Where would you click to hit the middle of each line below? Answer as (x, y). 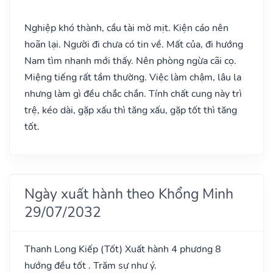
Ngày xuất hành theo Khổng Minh (129, 193)
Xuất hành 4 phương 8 (172, 249)
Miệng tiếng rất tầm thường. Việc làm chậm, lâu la (133, 77)
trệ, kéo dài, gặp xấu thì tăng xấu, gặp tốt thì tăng (131, 110)
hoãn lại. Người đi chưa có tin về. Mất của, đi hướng (134, 44)
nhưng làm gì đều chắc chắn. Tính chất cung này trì (133, 94)
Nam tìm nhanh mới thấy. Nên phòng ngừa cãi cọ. (130, 61)
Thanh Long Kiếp (62, 249)
